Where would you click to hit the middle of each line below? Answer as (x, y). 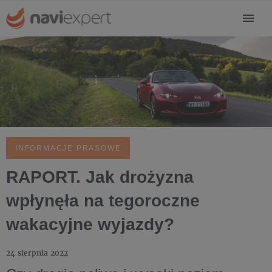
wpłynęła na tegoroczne (103, 201)
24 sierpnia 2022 (37, 253)
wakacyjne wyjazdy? (90, 225)
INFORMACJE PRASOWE (68, 148)
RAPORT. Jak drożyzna (100, 177)
